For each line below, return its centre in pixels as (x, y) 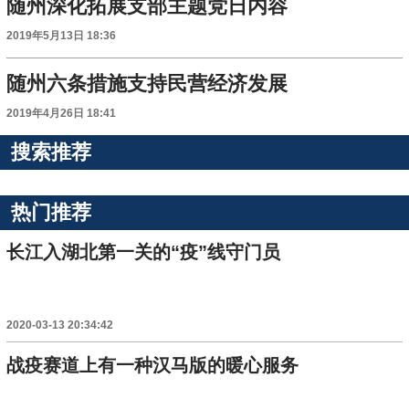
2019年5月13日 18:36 (62, 36)
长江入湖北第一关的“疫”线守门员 (144, 252)
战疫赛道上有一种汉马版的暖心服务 (153, 365)
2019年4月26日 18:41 (62, 114)
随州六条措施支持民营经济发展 (147, 84)
